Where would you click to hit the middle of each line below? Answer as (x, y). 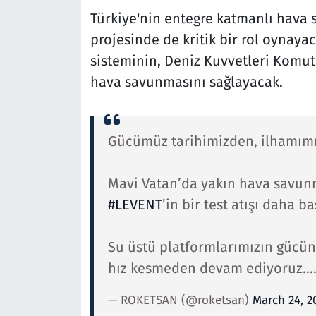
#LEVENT (135, 204)
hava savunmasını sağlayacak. (188, 81)
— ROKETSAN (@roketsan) (180, 300)
